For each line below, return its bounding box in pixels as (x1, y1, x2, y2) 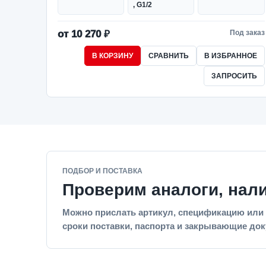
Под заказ (229, 28, 265, 37)
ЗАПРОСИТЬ (211, 72, 257, 80)
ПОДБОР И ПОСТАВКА (62, 167, 142, 175)
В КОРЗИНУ (91, 52, 133, 60)
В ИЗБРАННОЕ (204, 52, 257, 60)
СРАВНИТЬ (148, 52, 189, 60)
